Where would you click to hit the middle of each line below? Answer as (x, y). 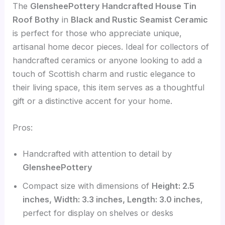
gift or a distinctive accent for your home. (93, 101)
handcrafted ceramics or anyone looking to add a (107, 61)
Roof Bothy (36, 20)
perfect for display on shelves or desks (98, 213)
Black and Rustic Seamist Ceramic (140, 20)
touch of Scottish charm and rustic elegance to (104, 74)
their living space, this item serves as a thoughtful (109, 88)
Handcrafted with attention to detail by (97, 154)
